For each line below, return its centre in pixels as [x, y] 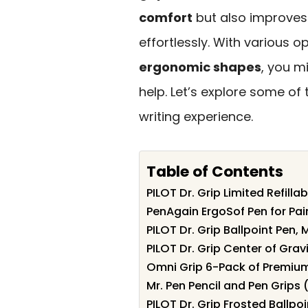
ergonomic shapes [200, 67]
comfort [166, 18]
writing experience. [196, 117]
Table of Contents [215, 171]
